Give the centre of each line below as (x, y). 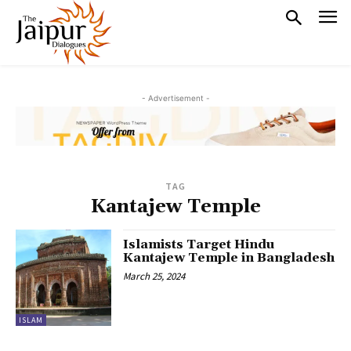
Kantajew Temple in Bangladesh (229, 258)
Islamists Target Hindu (199, 245)
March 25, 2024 (154, 277)
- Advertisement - (175, 98)
